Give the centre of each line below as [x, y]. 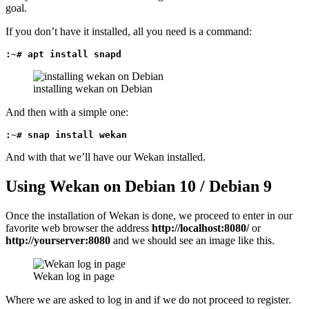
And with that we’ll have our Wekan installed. [106, 157]
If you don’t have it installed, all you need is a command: [129, 32]
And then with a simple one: [67, 112]
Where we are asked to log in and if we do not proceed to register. [148, 300]
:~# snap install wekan [66, 135]
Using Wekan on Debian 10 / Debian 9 [139, 187]
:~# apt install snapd [63, 54]
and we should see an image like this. [192, 241]
